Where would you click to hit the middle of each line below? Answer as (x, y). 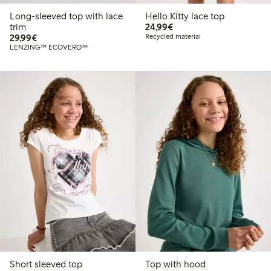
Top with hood (175, 264)
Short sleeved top (46, 264)
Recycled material (173, 37)
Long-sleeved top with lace (66, 16)
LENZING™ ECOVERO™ (49, 47)
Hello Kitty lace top (184, 16)
